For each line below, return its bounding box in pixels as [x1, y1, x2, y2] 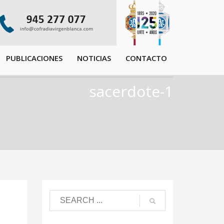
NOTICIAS [77, 52, 111, 63]
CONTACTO [125, 52, 167, 63]
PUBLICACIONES [6, 52, 63, 63]
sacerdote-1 [89, 81, 173, 101]
